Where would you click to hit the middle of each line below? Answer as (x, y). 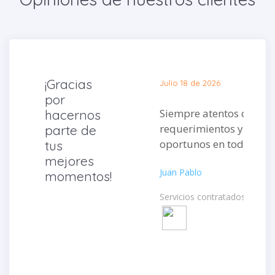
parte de (71, 130)
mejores (69, 161)
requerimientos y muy (214, 128)
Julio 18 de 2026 (190, 83)
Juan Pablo (181, 172)
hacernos (73, 114)
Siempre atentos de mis (217, 113)
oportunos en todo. (206, 144)
